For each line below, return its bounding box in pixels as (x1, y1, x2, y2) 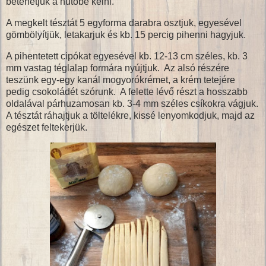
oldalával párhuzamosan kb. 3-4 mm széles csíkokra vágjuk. (6, 98, 258, 109)
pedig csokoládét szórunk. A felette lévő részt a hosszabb (6, 86, 248, 97)
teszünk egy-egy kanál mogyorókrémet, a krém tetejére (6, 74, 235, 85)
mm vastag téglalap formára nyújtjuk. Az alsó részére (6, 62, 229, 73)
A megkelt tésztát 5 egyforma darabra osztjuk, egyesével (6, 17, 242, 28)
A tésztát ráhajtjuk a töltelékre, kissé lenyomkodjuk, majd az (6, 110, 255, 121)
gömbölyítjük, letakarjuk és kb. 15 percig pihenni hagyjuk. (6, 29, 246, 40)
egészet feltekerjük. (6, 122, 87, 132)
